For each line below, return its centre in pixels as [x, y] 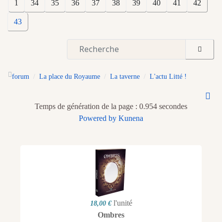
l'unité [123, 203]
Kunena [131, 118]
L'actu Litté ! [168, 76]
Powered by [98, 118]
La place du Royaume [70, 76]
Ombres [111, 215]
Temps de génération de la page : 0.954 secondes [111, 106]
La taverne [125, 76]
